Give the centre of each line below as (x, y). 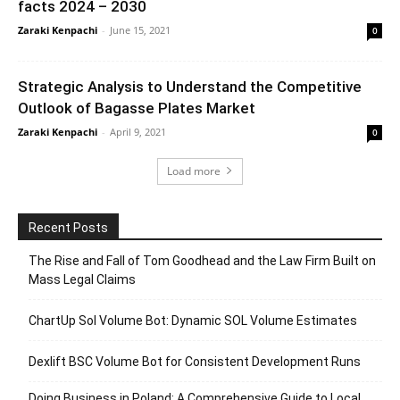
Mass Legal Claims (82, 279)
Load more (194, 171)
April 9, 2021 (138, 131)
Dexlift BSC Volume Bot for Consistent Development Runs (195, 361)
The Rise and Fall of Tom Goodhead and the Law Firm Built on (202, 260)
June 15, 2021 (140, 29)
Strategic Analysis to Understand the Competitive (190, 86)
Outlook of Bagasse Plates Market (137, 108)
